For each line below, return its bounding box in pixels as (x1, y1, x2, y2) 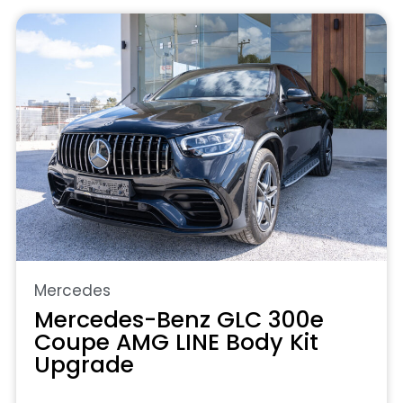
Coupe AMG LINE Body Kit (34, 326, 318, 358)
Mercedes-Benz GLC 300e (34, 303, 324, 336)
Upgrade (34, 348, 134, 381)
